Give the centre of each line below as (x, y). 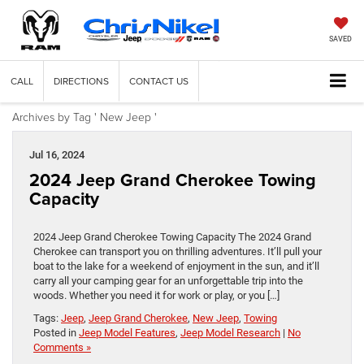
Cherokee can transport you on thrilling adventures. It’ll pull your (178, 252)
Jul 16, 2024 (57, 155)
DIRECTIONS (81, 81)
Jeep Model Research (230, 333)
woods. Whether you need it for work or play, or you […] (156, 296)
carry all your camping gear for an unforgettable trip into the (168, 281)
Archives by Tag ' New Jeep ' (84, 117)
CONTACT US (159, 81)
